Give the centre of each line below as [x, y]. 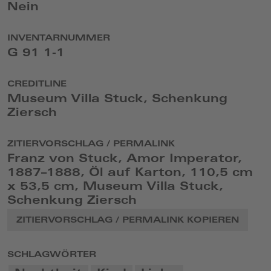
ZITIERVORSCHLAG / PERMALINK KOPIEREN [128, 221]
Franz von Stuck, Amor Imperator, [125, 160]
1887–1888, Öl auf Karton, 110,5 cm [130, 174]
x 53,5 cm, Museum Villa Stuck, [115, 188]
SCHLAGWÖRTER [52, 256]
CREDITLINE [37, 85]
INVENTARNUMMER [59, 39]
